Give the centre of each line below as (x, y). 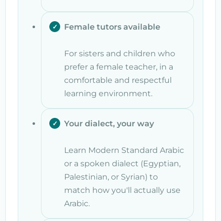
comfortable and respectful (118, 80)
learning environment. (108, 93)
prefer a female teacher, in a (119, 67)
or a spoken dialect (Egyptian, (122, 163)
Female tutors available (112, 27)
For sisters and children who (120, 53)
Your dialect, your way (109, 123)
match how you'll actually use (122, 190)
